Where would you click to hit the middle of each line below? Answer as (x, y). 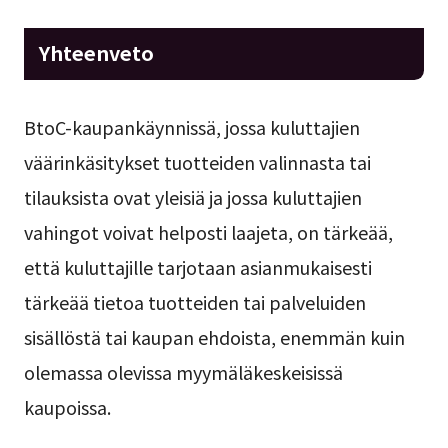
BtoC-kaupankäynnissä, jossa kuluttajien (191, 126)
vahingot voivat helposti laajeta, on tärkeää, (208, 231)
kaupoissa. (67, 406)
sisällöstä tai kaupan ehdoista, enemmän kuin (214, 336)
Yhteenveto (96, 53)
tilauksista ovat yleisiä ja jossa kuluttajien (192, 196)
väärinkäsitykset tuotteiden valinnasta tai (197, 161)
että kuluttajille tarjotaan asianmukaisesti (197, 266)
